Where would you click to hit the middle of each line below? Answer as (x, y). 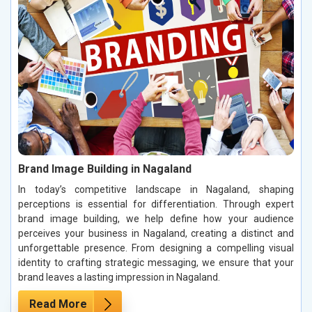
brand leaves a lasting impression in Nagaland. (119, 277)
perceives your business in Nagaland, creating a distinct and (156, 233)
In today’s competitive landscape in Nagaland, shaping (156, 189)
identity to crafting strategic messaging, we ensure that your (156, 262)
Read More (58, 304)
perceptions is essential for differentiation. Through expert (156, 204)
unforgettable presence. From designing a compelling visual (156, 248)
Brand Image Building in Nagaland (105, 169)
